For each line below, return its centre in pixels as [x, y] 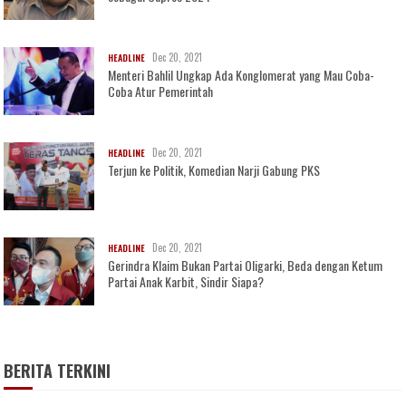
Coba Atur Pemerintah [161, 92]
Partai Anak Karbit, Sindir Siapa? [186, 282]
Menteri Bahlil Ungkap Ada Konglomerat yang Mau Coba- [242, 75]
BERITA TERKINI [58, 371]
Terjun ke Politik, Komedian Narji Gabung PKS [214, 170]
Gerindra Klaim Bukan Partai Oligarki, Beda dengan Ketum [246, 266]
